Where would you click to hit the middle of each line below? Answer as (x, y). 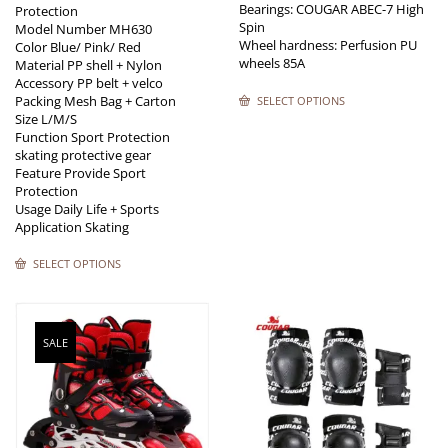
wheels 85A (272, 62)
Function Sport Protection (92, 136)
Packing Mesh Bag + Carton (95, 100)
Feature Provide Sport (80, 172)
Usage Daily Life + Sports (87, 208)
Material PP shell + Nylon (88, 64)
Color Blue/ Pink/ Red (78, 46)
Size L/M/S (46, 118)
